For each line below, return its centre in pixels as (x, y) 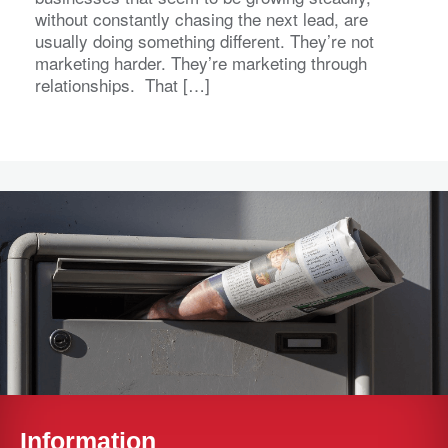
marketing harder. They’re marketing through (201, 63)
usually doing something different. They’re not (204, 41)
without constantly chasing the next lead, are (201, 19)
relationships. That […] (122, 85)
